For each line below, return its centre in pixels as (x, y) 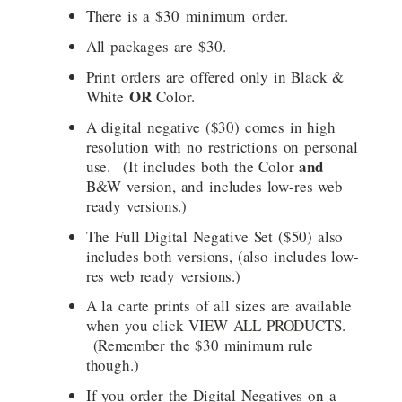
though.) (112, 365)
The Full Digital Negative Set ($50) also (214, 236)
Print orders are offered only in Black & (215, 76)
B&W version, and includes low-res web (214, 186)
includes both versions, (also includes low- (222, 256)
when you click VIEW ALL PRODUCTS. (215, 326)
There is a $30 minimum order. (187, 15)
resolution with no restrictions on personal (222, 146)
